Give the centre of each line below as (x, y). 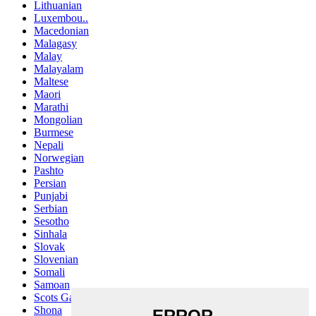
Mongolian (58, 119)
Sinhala (50, 233)
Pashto (49, 170)
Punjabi (51, 195)
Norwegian (59, 157)
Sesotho (51, 221)
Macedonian (61, 30)
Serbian (51, 208)
